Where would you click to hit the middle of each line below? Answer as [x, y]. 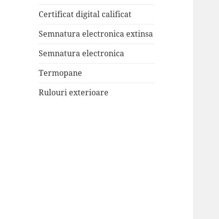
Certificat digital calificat [85, 14]
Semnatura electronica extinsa [96, 34]
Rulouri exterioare [74, 93]
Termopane [61, 73]
